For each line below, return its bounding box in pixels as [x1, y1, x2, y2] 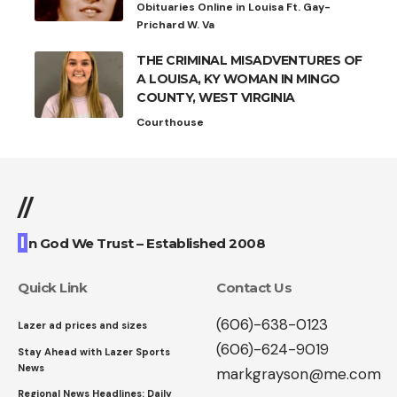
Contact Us [216, 278, 292, 296]
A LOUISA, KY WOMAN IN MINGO [136, 70, 340, 87]
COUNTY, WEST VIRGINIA [136, 89, 295, 105]
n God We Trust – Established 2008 [27, 234, 265, 252]
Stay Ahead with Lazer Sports [18, 345, 170, 358]
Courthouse [136, 114, 204, 129]
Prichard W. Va [136, 17, 214, 32]
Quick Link [18, 278, 87, 296]
